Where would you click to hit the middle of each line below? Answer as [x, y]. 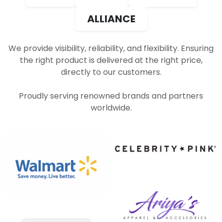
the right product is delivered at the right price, [111, 60]
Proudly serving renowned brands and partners [111, 96]
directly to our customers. [111, 72]
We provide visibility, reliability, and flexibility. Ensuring [111, 48]
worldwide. [111, 108]
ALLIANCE [111, 19]
